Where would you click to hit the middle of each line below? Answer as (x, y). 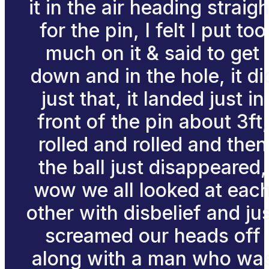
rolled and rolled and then (153, 144)
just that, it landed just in (153, 98)
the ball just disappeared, (153, 167)
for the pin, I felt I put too (153, 30)
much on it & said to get (153, 53)
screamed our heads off (153, 235)
